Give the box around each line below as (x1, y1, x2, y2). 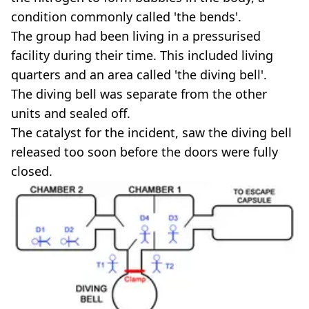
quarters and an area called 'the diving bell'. (11, 66, 267, 83)
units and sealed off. (11, 105, 130, 121)
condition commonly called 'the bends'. (11, 8, 241, 25)
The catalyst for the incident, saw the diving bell (11, 124, 292, 141)
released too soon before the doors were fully (11, 143, 278, 160)
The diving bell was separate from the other (11, 86, 267, 102)
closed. (11, 163, 52, 179)
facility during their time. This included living (11, 47, 273, 63)
